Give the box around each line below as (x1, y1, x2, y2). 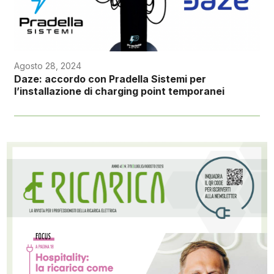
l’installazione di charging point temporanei (13, 84, 224, 97)
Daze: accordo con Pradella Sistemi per (13, 72, 206, 85)
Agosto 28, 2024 (13, 60, 81, 71)
